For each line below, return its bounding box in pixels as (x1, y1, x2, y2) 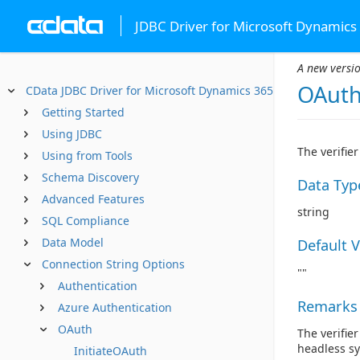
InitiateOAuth (74, 343, 147, 358)
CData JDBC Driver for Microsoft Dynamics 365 (26, 83, 273, 98)
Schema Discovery (42, 170, 139, 185)
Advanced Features (42, 191, 145, 207)
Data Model (42, 235, 104, 250)
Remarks (297, 296, 358, 316)
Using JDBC (42, 126, 102, 141)
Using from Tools (42, 148, 133, 163)
